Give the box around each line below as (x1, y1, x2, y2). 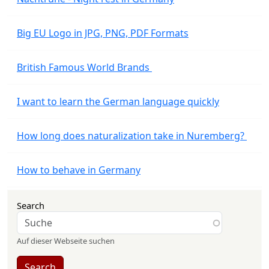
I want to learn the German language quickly (17, 95, 219, 108)
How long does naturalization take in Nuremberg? (17, 129, 247, 142)
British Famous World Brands (17, 61, 152, 74)
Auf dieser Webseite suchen (17, 235, 115, 246)
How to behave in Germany (17, 163, 141, 177)
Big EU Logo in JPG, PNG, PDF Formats (17, 26, 189, 40)
